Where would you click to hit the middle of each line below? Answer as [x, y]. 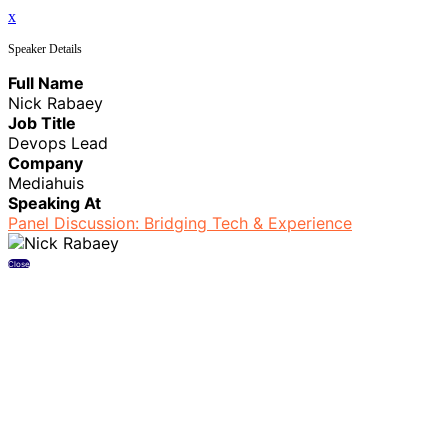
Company [45, 162]
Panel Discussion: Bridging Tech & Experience [180, 222]
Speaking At [54, 202]
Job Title [42, 122]
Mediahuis [46, 182]
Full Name [46, 82]
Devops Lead [58, 142]
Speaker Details [45, 48]
